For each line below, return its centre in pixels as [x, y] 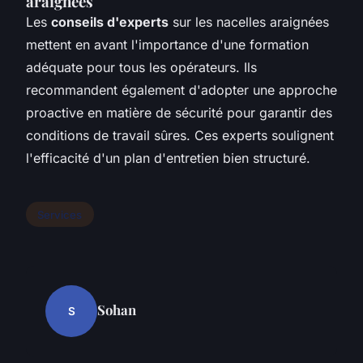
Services [60, 214]
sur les [192, 21]
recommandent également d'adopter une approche [181, 90]
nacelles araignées [273, 21]
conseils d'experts [110, 21]
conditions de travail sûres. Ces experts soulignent [180, 135]
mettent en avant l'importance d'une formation [167, 44]
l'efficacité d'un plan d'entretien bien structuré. [168, 158]
